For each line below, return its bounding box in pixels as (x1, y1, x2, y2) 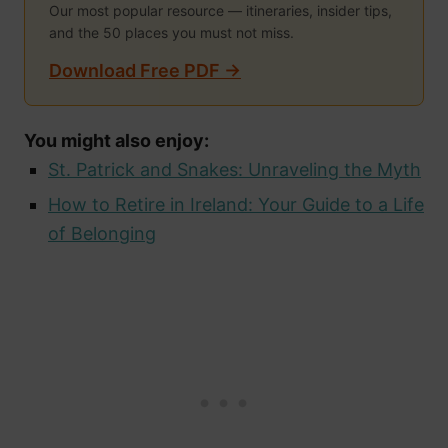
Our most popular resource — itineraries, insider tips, (49, 2, 392, 20)
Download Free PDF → (49, 60, 241, 82)
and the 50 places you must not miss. (49, 24, 294, 42)
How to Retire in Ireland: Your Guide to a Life (48, 194, 424, 216)
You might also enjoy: (24, 130, 209, 152)
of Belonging (48, 223, 156, 245)
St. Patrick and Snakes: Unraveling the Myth (48, 159, 421, 181)
